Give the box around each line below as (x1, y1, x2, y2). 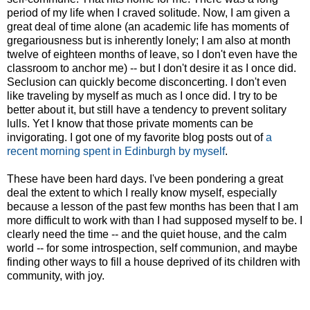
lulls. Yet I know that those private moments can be (7, 117, 253, 129)
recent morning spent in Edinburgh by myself (7, 145, 225, 157)
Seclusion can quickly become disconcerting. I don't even (7, 75, 286, 88)
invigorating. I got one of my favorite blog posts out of (7, 131, 266, 143)
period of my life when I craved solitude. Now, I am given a (7, 6, 290, 19)
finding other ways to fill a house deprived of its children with (7, 255, 300, 268)
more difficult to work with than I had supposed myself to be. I (7, 214, 302, 226)
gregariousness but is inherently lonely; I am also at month (7, 34, 291, 46)
